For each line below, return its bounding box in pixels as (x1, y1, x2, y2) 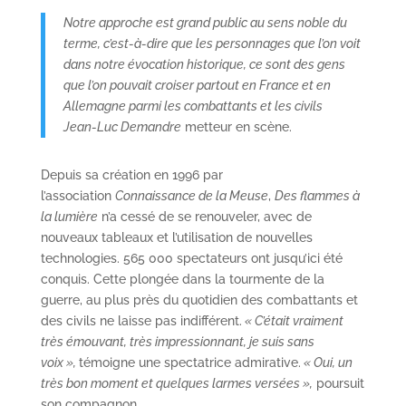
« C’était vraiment (241, 313, 343, 328)
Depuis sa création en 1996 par (40, 167, 223, 182)
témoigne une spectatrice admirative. (78, 354, 301, 370)
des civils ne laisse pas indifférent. (40, 313, 242, 328)
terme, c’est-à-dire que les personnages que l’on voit (63, 35, 361, 51)
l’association (40, 188, 115, 203)
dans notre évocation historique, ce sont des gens (63, 56, 345, 72)
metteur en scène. (180, 119, 292, 134)
